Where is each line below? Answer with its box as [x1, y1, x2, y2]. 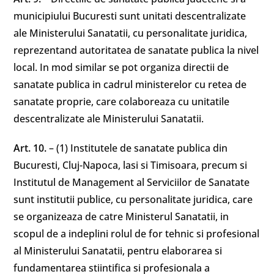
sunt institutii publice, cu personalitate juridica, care [13, 193, 253, 206]
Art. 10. [13, 141, 50, 155]
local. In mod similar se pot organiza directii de [13, 61, 229, 74]
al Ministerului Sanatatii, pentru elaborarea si [13, 244, 223, 257]
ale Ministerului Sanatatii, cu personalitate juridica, [13, 26, 248, 40]
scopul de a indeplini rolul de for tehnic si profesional [13, 227, 260, 240]
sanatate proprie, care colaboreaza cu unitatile [13, 95, 230, 108]
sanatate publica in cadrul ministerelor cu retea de [13, 78, 247, 91]
